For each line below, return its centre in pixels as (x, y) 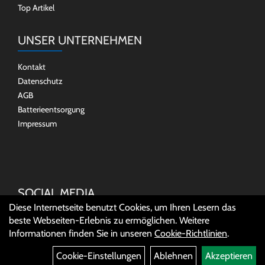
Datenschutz (40, 81)
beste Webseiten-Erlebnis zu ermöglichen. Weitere (109, 220)
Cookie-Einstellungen (99, 256)
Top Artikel (36, 8)
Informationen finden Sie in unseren (82, 233)
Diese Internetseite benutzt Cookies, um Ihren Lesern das (122, 207)
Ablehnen (173, 256)
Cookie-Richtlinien (191, 233)
